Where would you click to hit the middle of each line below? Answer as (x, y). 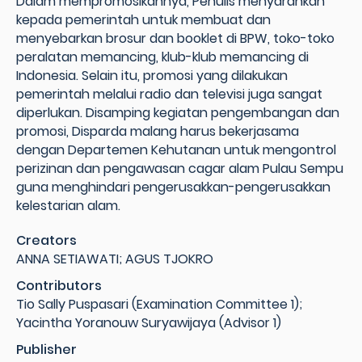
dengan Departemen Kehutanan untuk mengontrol (176, 150)
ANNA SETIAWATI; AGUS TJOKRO (115, 259)
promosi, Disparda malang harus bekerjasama (158, 132)
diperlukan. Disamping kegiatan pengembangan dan (178, 113)
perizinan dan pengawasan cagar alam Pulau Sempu (180, 169)
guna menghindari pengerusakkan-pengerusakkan (173, 187)
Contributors (59, 286)
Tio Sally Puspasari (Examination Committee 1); (159, 305)
